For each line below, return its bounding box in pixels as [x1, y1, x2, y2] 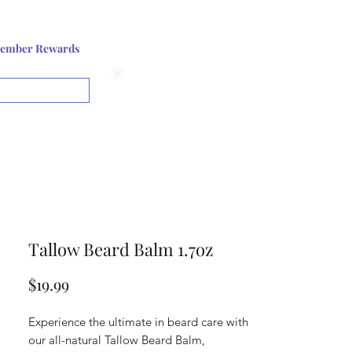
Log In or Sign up [106, 40, 192, 54]
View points [126, 64, 184, 79]
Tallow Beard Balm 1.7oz [28, 237, 213, 261]
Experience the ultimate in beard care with [28, 314, 248, 329]
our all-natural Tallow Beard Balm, [28, 332, 205, 347]
